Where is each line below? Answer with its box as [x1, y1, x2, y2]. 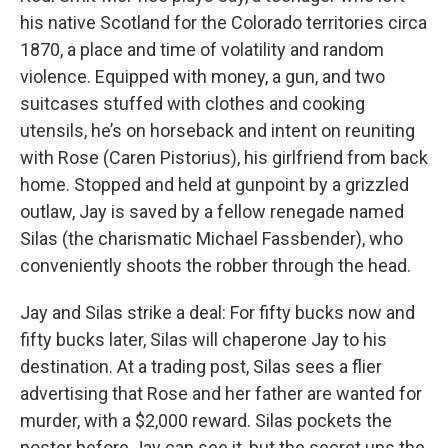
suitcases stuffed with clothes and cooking [20, 92, 365, 114]
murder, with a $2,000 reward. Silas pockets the [20, 409, 392, 431]
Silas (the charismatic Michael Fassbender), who [20, 227, 403, 249]
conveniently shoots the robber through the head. [20, 254, 411, 276]
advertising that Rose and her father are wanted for [20, 382, 422, 404]
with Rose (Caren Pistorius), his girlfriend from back [20, 146, 428, 168]
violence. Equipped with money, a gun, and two [20, 65, 385, 87]
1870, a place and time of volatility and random [20, 38, 384, 60]
